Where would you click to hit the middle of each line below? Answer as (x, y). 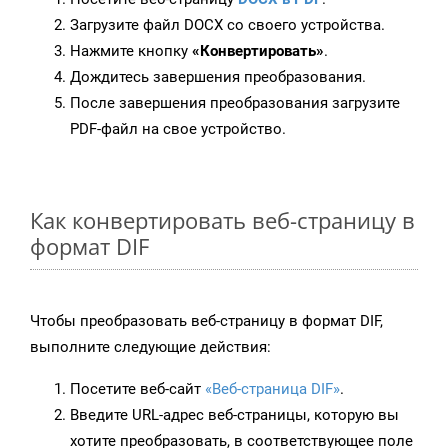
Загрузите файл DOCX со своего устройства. (227, 25)
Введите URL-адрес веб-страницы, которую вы (234, 415)
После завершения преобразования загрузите (235, 103)
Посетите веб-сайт (137, 389)
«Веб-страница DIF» (272, 389)
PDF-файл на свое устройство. (178, 129)
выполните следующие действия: (150, 347)
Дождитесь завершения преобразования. (218, 77)
